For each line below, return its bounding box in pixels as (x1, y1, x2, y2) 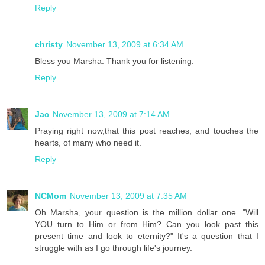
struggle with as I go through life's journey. (35, 243, 192, 253)
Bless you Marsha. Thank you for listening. (35, 56, 194, 66)
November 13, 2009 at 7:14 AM (53, 109, 170, 119)
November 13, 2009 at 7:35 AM (70, 190, 187, 201)
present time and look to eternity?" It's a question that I (35, 231, 258, 241)
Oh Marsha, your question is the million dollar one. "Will (35, 207, 258, 217)
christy (35, 39, 63, 49)
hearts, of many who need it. (35, 137, 141, 147)
